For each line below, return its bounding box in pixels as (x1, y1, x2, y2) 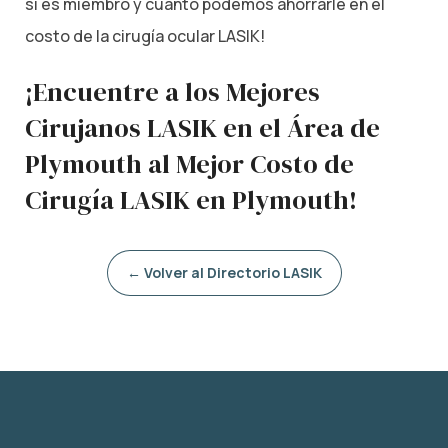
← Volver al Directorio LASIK (126, 262, 322, 282)
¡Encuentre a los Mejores (25, 73, 320, 110)
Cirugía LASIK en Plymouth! (25, 181, 357, 218)
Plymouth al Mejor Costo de (25, 145, 354, 182)
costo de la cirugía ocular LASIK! (25, 25, 265, 48)
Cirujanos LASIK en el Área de (25, 109, 380, 146)
